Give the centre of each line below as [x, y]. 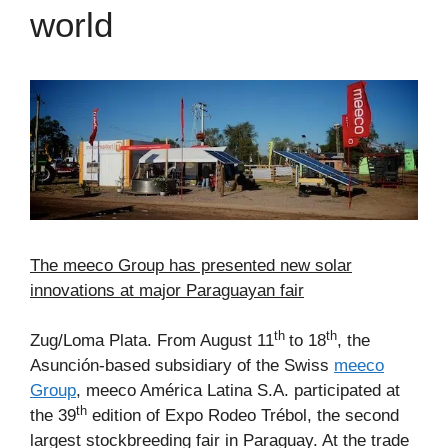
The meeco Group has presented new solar [191, 265]
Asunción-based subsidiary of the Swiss [182, 366]
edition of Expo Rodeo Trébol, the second [243, 416]
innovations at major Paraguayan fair [167, 290]
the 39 [53, 416]
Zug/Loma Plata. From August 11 [152, 341]
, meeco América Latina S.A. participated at [238, 391]
